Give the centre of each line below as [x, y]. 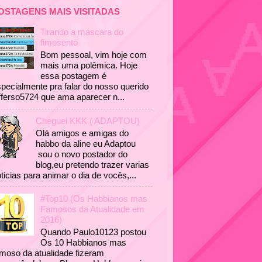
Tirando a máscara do [82, 32]
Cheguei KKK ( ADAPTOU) [88, 120]
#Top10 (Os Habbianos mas [94, 199]
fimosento [59, 43]
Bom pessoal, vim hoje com [94, 55]
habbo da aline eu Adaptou [86, 143]
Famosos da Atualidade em [93, 209]
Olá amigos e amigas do [82, 133]
